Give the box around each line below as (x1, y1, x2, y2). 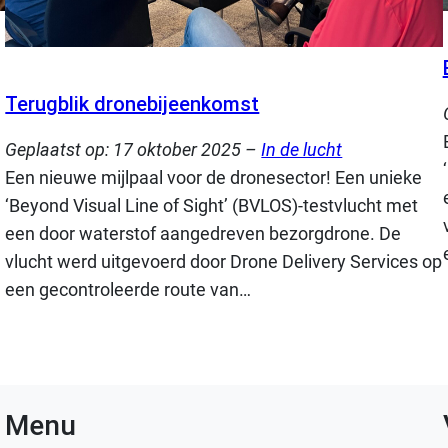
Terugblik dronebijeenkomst (5, 92, 260, 117)
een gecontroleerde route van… (5, 279, 252, 301)
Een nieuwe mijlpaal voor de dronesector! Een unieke (5, 167, 423, 189)
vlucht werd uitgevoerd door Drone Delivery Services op (5, 251, 443, 273)
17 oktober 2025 (113, 139, 242, 161)
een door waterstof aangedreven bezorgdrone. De (5, 223, 402, 245)
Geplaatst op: (5, 139, 114, 161)
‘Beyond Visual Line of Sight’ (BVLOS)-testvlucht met (5, 195, 419, 217)
